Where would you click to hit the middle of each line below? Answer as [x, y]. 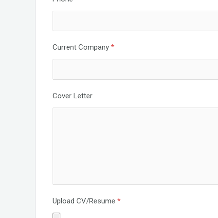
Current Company [82, 47]
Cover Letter [73, 96]
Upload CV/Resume [85, 201]
